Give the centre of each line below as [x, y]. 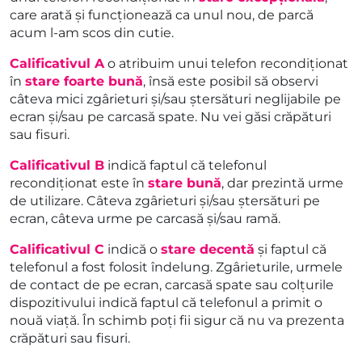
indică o [133, 250]
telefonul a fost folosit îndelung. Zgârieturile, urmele [176, 267]
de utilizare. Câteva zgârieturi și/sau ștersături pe [165, 201]
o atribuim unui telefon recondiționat [226, 64]
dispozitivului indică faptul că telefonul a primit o [166, 303]
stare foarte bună [84, 82]
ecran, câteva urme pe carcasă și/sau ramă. [145, 219]
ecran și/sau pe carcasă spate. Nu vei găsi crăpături [170, 117]
